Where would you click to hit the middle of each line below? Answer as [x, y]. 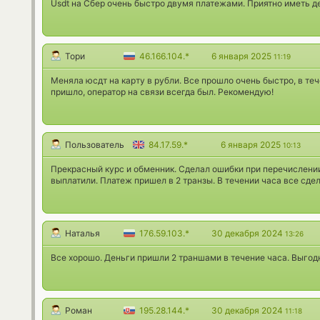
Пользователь [95, 145]
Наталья [82, 233]
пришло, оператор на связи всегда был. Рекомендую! [162, 92]
